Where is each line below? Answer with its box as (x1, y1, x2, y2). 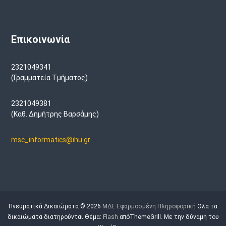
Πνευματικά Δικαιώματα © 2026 (9, 202, 102, 210)
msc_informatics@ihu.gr (11, 135, 90, 144)
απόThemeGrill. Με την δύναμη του (118, 213, 219, 220)
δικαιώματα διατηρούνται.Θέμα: (7, 213, 103, 220)
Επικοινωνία (11, 33, 70, 45)
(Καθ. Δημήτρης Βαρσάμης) (11, 109, 99, 118)
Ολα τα (196, 202, 217, 210)
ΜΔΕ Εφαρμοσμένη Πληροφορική (102, 202, 196, 210)
